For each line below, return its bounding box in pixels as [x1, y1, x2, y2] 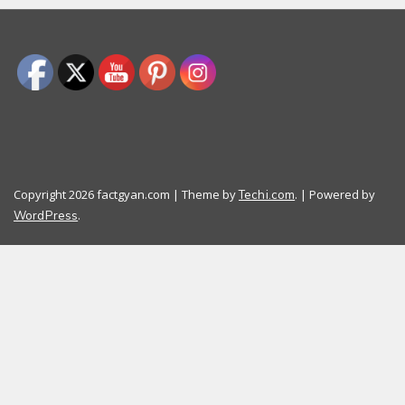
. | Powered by [295, 186, 376, 203]
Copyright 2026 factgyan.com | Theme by [14, 186, 239, 203]
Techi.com [239, 187, 296, 202]
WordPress [14, 208, 79, 223]
